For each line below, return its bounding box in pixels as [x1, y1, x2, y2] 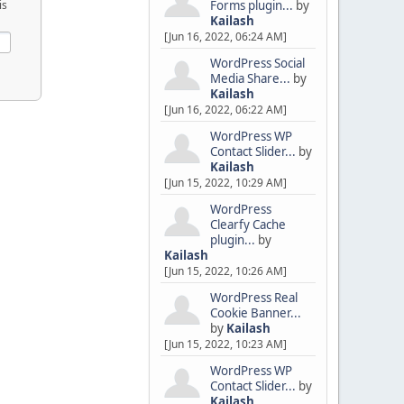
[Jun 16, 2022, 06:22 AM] [163, 101, 287, 117]
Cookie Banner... [209, 304, 301, 321]
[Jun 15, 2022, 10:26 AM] [163, 262, 287, 279]
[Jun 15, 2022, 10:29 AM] [163, 174, 287, 190]
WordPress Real [209, 289, 298, 306]
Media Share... [209, 69, 290, 87]
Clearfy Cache [209, 216, 286, 233]
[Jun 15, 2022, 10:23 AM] [163, 335, 287, 352]
